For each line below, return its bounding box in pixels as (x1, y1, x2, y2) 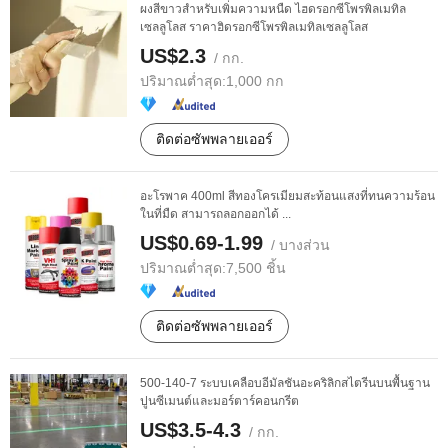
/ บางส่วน (263, 237, 330, 253)
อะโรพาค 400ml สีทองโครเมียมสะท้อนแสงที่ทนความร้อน (140, 189, 435, 203)
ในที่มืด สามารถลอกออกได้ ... (140, 207, 291, 221)
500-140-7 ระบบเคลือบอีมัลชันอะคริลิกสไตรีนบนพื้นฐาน (140, 376, 430, 390)
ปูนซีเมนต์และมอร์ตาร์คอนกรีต (140, 394, 299, 408)
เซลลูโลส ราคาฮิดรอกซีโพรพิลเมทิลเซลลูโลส (140, 20, 368, 34)
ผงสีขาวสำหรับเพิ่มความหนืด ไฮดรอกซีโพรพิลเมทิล (140, 2, 406, 16)
